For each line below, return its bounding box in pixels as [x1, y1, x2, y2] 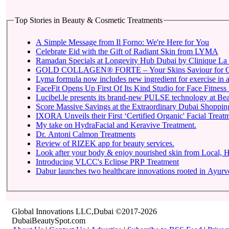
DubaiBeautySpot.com [12, 216, 85, 225]
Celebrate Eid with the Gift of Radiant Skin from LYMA [36, 47, 218, 56]
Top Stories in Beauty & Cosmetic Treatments [15, 16, 163, 25]
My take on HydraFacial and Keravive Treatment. [36, 120, 196, 129]
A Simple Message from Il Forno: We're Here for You [36, 37, 209, 47]
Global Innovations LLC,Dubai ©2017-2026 [12, 207, 157, 216]
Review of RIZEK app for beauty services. [36, 139, 174, 148]
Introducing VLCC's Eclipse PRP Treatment [36, 157, 179, 166]
